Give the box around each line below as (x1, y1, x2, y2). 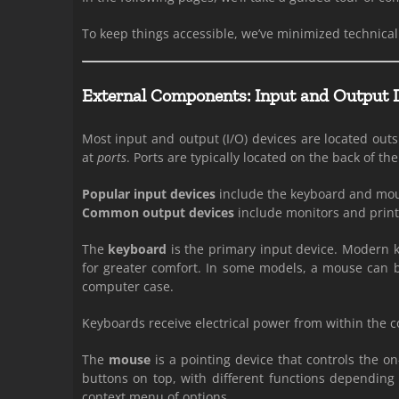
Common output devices (81, 204, 234, 221)
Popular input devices (81, 185, 216, 202)
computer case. (81, 278, 174, 295)
